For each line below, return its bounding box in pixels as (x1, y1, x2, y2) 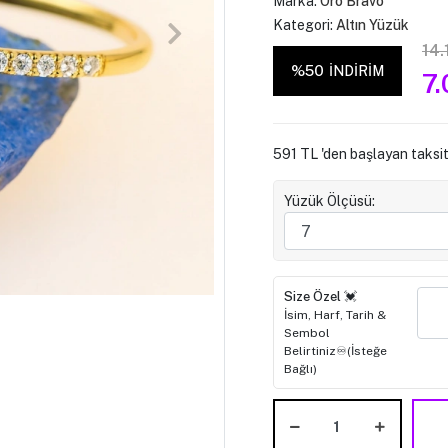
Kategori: (272, 17, 336, 33)
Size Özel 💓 (283, 289, 357, 304)
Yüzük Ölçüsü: (283, 193, 375, 209)
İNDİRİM (328, 62, 384, 79)
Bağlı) (283, 362, 317, 376)
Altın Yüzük (335, 17, 409, 33)
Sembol (283, 326, 330, 340)
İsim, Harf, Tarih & (283, 308, 386, 322)
